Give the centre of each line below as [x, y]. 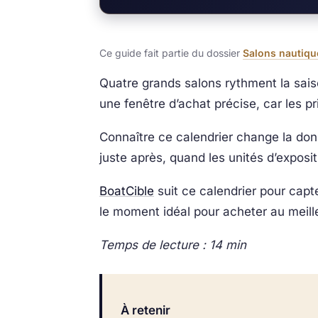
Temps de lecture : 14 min [173, 245]
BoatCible [127, 191]
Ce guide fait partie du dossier [171, 53]
